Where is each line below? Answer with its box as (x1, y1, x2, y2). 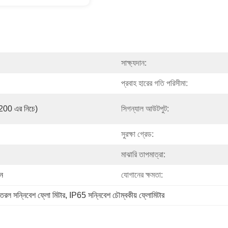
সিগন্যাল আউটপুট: (121, 104, 169, 113)
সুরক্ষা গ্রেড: (121, 130, 154, 138)
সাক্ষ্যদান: (121, 59, 147, 67)
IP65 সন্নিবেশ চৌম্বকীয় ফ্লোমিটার (69, 191, 164, 199)
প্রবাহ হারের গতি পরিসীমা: (121, 79, 188, 88)
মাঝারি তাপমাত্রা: (121, 150, 165, 159)
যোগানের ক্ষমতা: (121, 170, 163, 179)
